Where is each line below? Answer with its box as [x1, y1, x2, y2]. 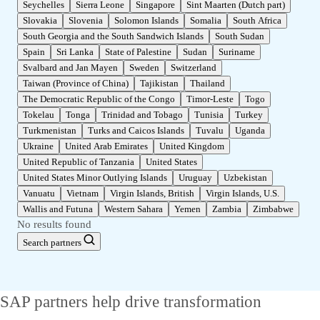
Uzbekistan [224, 172, 267, 184]
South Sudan [215, 31, 264, 42]
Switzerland [171, 62, 216, 74]
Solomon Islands [114, 15, 179, 26]
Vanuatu [23, 188, 55, 199]
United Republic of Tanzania [23, 156, 134, 168]
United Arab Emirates [65, 141, 148, 152]
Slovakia [23, 15, 57, 26]
